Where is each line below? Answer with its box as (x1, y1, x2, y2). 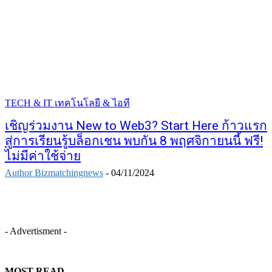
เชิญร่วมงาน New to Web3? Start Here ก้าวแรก (5, 118, 267, 133)
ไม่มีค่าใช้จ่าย (5, 149, 81, 163)
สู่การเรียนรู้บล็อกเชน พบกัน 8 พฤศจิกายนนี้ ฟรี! (5, 134, 263, 148)
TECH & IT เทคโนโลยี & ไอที (5, 98, 130, 108)
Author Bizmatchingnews (5, 168, 103, 178)
